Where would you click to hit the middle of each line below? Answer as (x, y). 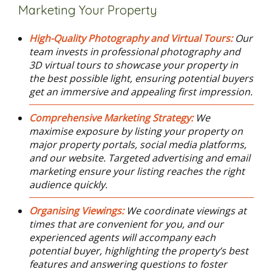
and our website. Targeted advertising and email (139, 158)
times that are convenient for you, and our (126, 224)
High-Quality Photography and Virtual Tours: (132, 38)
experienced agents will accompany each (122, 237)
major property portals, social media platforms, (138, 144)
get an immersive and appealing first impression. (141, 92)
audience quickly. (68, 185)
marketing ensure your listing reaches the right (137, 171)
